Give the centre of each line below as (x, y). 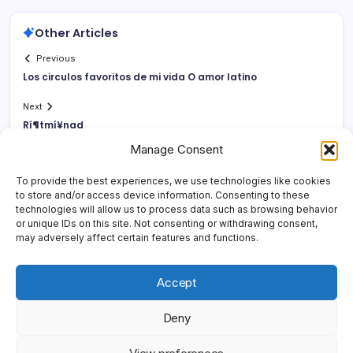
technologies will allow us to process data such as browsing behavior (176, 209)
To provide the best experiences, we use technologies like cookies (173, 181)
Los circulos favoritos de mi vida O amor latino (140, 77)
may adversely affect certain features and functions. (137, 238)
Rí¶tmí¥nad (53, 125)
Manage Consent (176, 149)
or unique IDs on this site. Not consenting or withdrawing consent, (167, 223)
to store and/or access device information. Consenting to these (163, 195)
